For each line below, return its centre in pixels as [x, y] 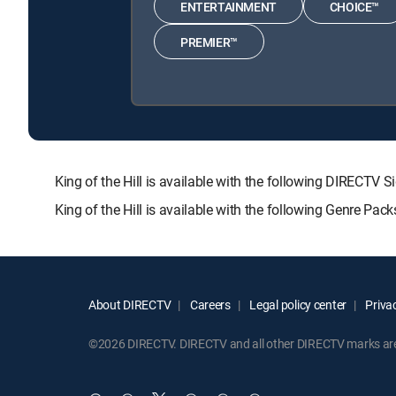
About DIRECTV [130, 305]
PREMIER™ [209, 42]
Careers [209, 305]
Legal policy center [297, 305]
